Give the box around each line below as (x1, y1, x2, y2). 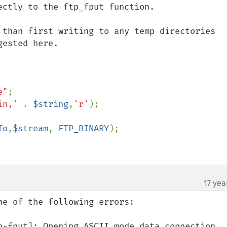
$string (33, 99, 68, 109)
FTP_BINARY (58, 123, 109, 134)
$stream (13, 123, 48, 134)
